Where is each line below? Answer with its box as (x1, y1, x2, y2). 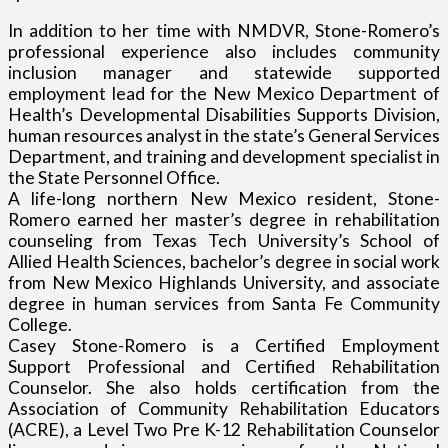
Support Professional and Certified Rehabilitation (8, 356, 440, 378)
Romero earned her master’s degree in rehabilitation (8, 209, 440, 231)
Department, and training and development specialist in (8, 146, 440, 168)
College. (8, 314, 72, 336)
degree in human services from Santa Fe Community (8, 293, 440, 315)
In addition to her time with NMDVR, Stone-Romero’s (8, 20, 440, 42)
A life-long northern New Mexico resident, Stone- (8, 188, 440, 210)
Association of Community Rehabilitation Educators (8, 398, 440, 420)
